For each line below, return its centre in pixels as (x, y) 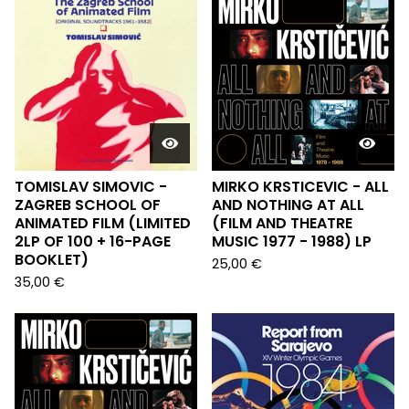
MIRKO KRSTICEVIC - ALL (300, 187)
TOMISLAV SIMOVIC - (91, 187)
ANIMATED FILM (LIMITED (103, 223)
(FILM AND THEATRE (282, 223)
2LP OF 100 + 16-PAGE (93, 241)
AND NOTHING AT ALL (288, 205)
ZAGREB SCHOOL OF (88, 205)
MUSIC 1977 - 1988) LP (292, 241)
